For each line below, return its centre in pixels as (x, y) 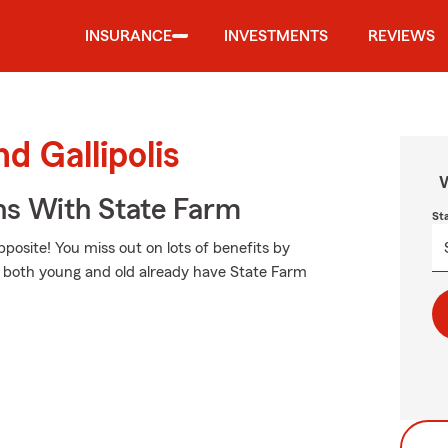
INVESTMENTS (276, 36)
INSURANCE (128, 36)
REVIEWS (401, 36)
